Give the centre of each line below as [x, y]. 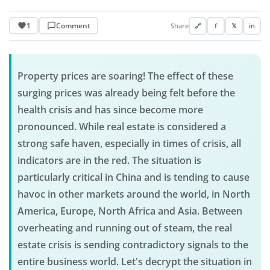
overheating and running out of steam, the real [124, 228]
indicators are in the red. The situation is [109, 161]
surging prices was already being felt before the [126, 93]
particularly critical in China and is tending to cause [133, 177]
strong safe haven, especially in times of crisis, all [129, 144]
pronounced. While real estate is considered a [121, 127]
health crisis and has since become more [110, 110]
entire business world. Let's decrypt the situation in [134, 262]
